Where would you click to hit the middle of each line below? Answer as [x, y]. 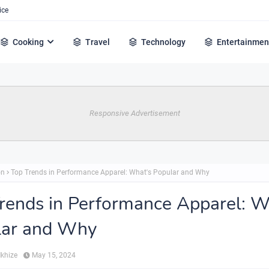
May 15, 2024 [54, 255]
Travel [98, 42]
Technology [164, 42]
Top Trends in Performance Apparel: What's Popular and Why [110, 172]
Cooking [29, 42]
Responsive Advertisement [134, 113]
